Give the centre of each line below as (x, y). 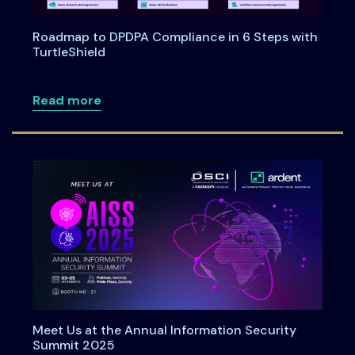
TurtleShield (69, 52)
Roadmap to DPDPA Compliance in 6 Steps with (175, 37)
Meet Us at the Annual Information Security (164, 330)
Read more (67, 101)
